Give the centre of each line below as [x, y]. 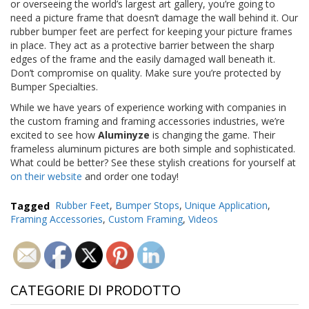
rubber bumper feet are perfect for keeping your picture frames [151, 31]
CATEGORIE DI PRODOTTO [96, 290]
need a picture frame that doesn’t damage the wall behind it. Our [154, 17]
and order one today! [130, 176]
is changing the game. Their [212, 134]
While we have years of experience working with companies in [148, 107]
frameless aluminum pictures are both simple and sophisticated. [153, 148]
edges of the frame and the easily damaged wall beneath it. [143, 59]
